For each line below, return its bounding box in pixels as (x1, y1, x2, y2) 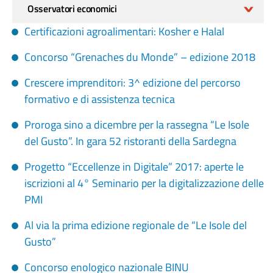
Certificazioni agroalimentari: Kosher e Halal (24, 23, 224, 40)
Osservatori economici (27, 1, 117, 16)
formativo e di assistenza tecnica (24, 91, 175, 107)
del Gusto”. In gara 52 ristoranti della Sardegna (24, 133, 236, 149)
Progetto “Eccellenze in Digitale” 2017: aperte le (24, 158, 244, 175)
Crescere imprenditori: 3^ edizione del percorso (24, 74, 241, 91)
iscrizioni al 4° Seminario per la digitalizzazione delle (24, 175, 264, 191)
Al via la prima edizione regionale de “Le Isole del (24, 217, 247, 233)
